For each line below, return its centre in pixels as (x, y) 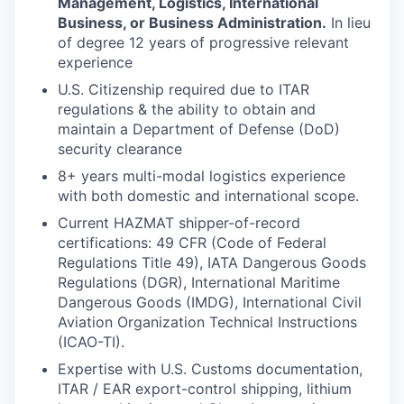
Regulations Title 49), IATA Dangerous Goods (212, 262)
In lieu (349, 22)
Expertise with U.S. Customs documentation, (210, 368)
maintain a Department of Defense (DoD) (199, 129)
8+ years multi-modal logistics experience (202, 175)
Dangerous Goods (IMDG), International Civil (210, 302)
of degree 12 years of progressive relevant (203, 42)
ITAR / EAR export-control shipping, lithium (205, 388)
